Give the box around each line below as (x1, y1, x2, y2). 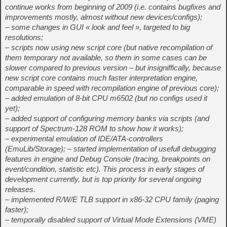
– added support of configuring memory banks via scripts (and (5, 114, 209, 123)
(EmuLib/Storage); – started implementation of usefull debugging (5, 144, 216, 153)
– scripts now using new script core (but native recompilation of (5, 43, 212, 52)
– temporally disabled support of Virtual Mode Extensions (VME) (5, 215, 216, 224)
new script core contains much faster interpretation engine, (5, 73, 198, 82)
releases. (5, 185, 35, 194)
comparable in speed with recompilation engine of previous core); (5, 84, 219, 92)
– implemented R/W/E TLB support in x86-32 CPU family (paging (5, 195, 219, 204)
